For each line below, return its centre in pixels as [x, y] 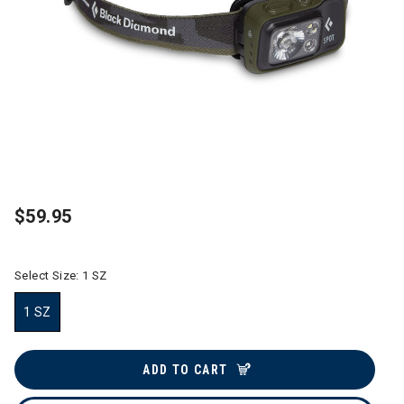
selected [63, 341]
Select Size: [49, 275]
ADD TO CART [185, 370]
